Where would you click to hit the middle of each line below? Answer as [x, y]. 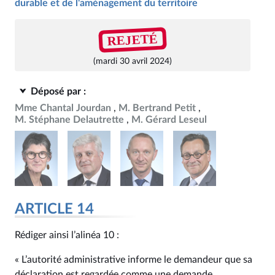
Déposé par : [58, 91]
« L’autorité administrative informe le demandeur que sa [134, 260]
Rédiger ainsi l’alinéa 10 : [67, 235]
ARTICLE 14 [54, 209]
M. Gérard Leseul [169, 120]
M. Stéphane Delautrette [69, 120]
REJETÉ [133, 40]
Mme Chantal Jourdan [63, 108]
